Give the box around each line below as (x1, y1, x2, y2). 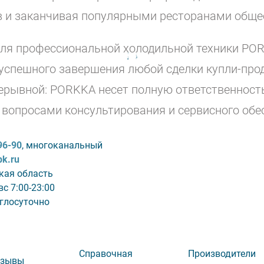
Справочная (79, 248, 133, 260)
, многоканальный (22, 140, 103, 151)
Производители (187, 248, 256, 260)
